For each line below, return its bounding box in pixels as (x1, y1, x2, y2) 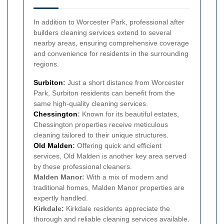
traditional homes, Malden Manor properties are (33, 183, 184, 191)
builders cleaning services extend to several (33, 28, 171, 36)
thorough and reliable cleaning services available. (33, 214, 189, 223)
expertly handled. (33, 193, 88, 202)
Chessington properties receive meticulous (33, 120, 168, 128)
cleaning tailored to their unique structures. (33, 130, 168, 139)
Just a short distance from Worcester (65, 78, 184, 86)
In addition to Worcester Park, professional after (33, 17, 184, 26)
